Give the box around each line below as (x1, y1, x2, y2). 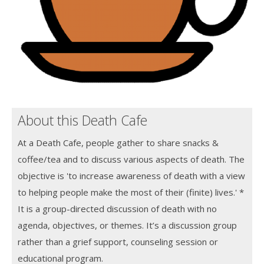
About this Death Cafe (18, 110, 147, 130)
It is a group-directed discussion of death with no (18, 202, 217, 214)
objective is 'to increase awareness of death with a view (18, 169, 245, 181)
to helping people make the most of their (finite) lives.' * (18, 186, 244, 198)
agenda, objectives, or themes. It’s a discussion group (18, 219, 237, 231)
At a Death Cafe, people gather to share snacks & (18, 136, 219, 148)
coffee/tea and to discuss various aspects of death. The (18, 153, 245, 165)
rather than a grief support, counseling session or (18, 235, 218, 247)
